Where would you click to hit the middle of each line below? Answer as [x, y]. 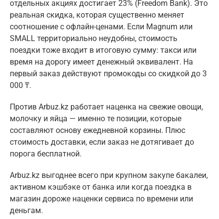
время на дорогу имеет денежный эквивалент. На [101, 62]
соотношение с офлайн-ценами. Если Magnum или [101, 27]
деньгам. [26, 211]
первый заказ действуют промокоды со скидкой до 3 [108, 74]
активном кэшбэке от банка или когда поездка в [101, 187]
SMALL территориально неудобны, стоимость [94, 39]
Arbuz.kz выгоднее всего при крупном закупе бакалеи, [109, 175]
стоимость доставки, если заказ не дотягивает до [102, 142]
